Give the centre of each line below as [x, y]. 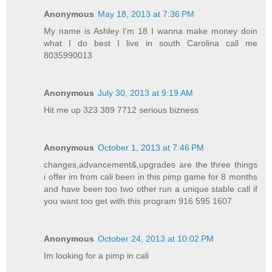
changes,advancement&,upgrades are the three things [151, 164]
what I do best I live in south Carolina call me [151, 43]
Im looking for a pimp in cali [97, 255]
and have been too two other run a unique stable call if [151, 189]
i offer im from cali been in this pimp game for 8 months [151, 176]
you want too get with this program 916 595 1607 [138, 201]
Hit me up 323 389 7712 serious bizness [121, 110]
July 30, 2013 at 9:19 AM [146, 93]
